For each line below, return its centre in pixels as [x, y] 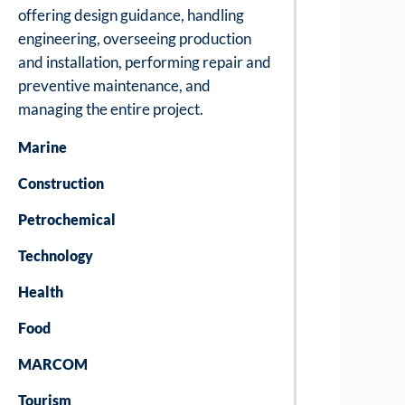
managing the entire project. [110, 109]
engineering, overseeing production [134, 38]
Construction [61, 183]
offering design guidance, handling [131, 15]
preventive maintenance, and [114, 85]
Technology [55, 255]
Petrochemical [66, 219]
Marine [42, 146]
